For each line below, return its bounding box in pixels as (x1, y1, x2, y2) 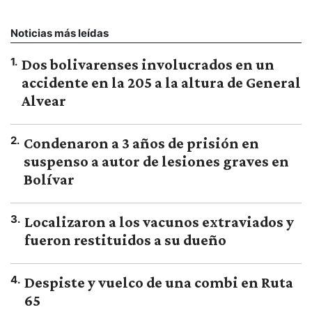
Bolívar (24, 170, 75, 188)
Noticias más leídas (10, 26, 109, 40)
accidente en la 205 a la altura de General (22, 73, 301, 91)
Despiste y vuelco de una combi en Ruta (24, 273, 293, 291)
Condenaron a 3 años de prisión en (24, 134, 259, 152)
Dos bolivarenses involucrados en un (22, 55, 274, 73)
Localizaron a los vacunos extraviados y (24, 212, 294, 231)
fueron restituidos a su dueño (24, 231, 226, 249)
